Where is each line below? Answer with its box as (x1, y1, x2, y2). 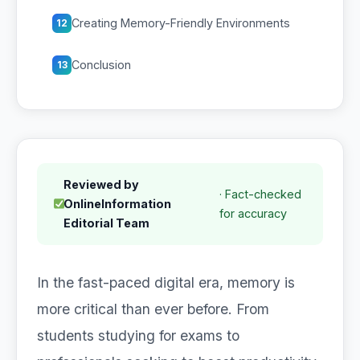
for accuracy (219, 207, 288, 220)
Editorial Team (63, 216, 149, 230)
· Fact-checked (219, 187, 302, 201)
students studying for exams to (37, 327, 239, 344)
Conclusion (72, 58, 131, 72)
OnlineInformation (63, 197, 171, 211)
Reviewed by (63, 178, 139, 191)
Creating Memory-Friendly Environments (72, 16, 290, 30)
